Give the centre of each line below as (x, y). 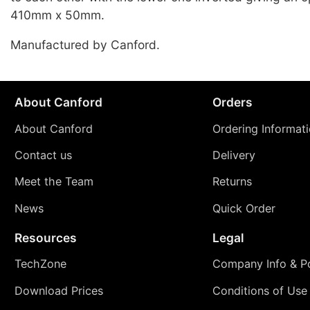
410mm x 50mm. (57, 15)
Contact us (43, 155)
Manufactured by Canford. (85, 44)
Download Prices (58, 290)
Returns (232, 182)
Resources (45, 237)
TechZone (40, 264)
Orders (232, 102)
